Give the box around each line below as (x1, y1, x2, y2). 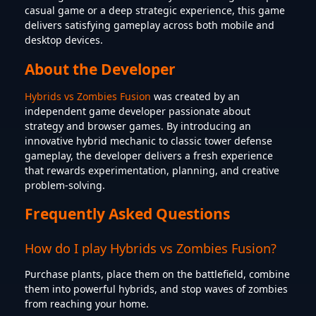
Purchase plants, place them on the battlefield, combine (25, 267, 290, 281)
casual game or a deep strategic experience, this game (25, 4, 285, 18)
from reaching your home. (25, 297, 149, 311)
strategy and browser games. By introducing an (25, 119, 251, 133)
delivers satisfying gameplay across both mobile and (25, 18, 274, 32)
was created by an (151, 89, 240, 103)
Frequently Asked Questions (25, 203, 230, 224)
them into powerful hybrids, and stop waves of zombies (25, 282, 288, 296)
